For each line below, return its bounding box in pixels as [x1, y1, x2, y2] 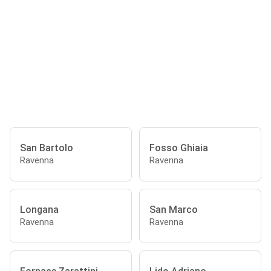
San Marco [149, 203, 198, 215]
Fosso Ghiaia [149, 142, 208, 154]
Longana [20, 203, 59, 215]
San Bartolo [20, 142, 73, 154]
